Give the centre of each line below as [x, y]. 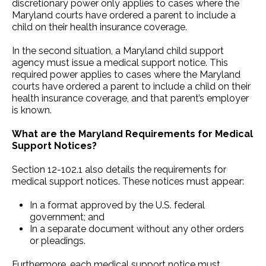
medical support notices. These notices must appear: [128, 181]
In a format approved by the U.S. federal [117, 205]
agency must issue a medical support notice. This [120, 62]
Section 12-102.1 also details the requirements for [119, 169]
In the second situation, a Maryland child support [118, 50]
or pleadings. [58, 240]
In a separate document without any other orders [137, 229]
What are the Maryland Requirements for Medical [132, 134]
